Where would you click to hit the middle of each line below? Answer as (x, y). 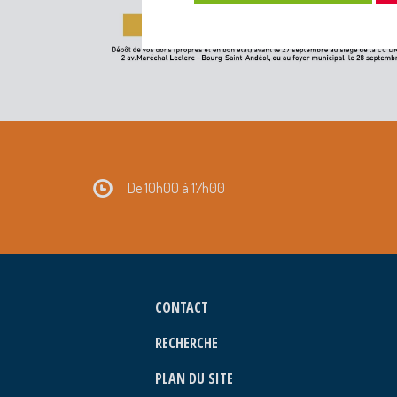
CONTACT (182, 307)
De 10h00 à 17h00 (176, 187)
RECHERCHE (187, 343)
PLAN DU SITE (194, 378)
